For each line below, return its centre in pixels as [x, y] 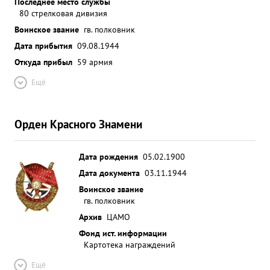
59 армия [95, 62]
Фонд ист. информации [123, 233]
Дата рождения [108, 156]
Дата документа [109, 173]
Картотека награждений [130, 244]
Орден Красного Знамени [78, 124]
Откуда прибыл [43, 62]
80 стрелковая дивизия [63, 13]
